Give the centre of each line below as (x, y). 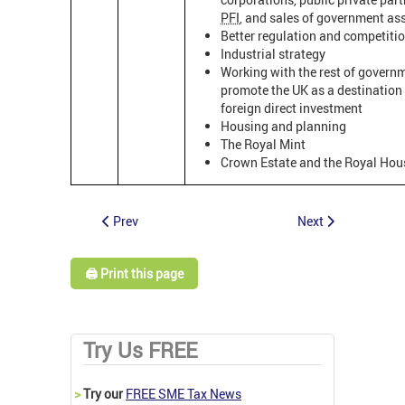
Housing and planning (283, 126)
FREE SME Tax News (184, 393)
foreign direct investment (292, 108)
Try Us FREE (140, 350)
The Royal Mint (263, 144)
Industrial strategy (273, 53)
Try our (103, 393)
